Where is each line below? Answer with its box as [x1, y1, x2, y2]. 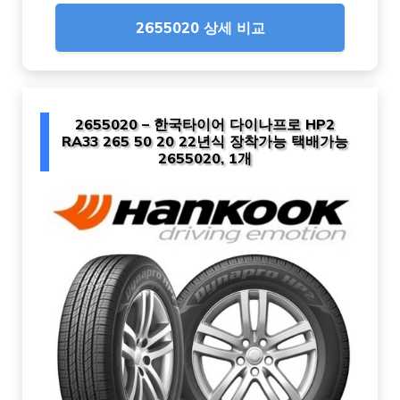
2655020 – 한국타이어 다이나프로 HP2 [74, 115, 335, 134]
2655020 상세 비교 [135, 17, 265, 37]
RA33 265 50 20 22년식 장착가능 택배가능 [61, 132, 348, 151]
